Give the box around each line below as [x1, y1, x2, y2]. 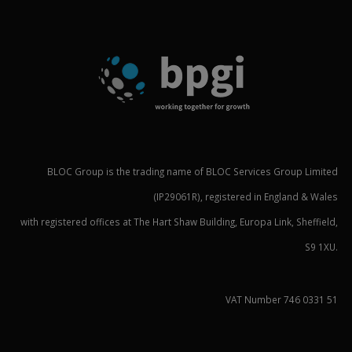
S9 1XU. [305, 240, 338, 254]
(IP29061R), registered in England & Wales [154, 190, 338, 203]
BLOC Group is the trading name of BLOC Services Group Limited [47, 165, 338, 178]
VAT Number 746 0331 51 [225, 293, 338, 306]
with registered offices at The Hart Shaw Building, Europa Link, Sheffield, [20, 215, 338, 229]
